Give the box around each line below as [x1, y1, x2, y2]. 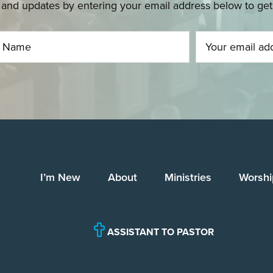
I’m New [40, 169, 80, 185]
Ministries [165, 169, 211, 185]
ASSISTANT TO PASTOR [105, 225, 214, 239]
